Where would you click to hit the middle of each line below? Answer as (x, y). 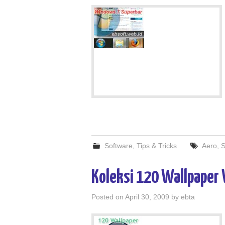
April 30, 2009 (147, 197)
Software (119, 146)
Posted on (108, 197)
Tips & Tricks (157, 146)
